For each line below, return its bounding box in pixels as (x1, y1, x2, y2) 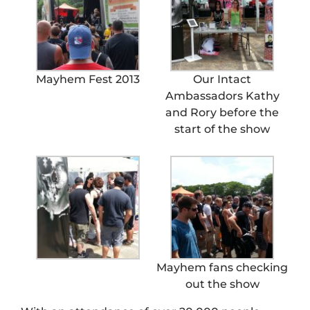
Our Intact (193, 73, 251, 86)
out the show (185, 277, 259, 291)
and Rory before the (165, 106, 279, 120)
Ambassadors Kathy (165, 89, 280, 103)
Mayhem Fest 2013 (36, 73, 140, 86)
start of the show (174, 122, 270, 136)
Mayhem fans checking (156, 261, 288, 275)
